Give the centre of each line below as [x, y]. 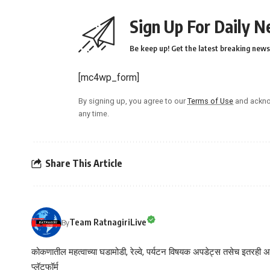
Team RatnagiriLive [108, 222]
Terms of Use [210, 101]
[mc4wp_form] [109, 77]
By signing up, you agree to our [133, 101]
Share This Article [84, 164]
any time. [94, 113]
